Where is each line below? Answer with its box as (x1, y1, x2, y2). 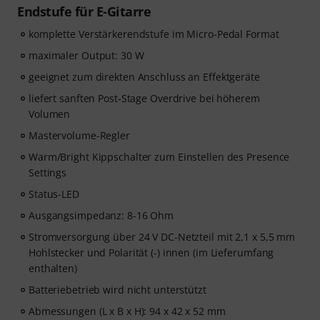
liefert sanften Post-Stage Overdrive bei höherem (29, 91, 260, 105)
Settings (29, 166, 67, 179)
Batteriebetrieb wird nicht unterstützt (29, 283, 206, 296)
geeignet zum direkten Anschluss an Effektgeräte (29, 70, 260, 84)
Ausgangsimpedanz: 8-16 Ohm (29, 209, 174, 222)
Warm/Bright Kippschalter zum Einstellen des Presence (29, 150, 290, 164)
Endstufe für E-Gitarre (17, 3, 151, 20)
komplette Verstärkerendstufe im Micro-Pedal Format (29, 27, 279, 41)
